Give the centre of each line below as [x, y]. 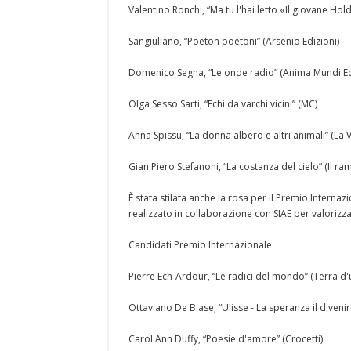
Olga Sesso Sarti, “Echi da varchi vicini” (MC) [223, 104]
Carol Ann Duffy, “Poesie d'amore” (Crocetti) [226, 339]
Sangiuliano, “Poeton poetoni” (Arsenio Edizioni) [234, 41]
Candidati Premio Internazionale [200, 245]
